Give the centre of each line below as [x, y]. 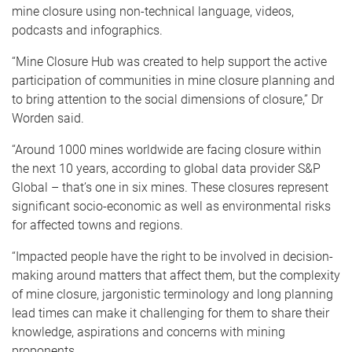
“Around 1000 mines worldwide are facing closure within [167, 149]
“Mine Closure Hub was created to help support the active [169, 61]
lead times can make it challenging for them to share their [170, 313]
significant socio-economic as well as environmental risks [171, 206]
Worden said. [48, 118]
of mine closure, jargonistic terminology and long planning [172, 294]
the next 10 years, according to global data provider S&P [166, 168]
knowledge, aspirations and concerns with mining [148, 332]
